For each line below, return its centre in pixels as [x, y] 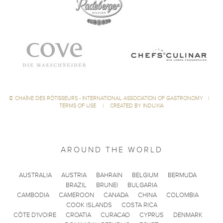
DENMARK [188, 215]
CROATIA [78, 215]
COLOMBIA [182, 195]
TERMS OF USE [78, 106]
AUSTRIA [74, 175]
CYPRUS [151, 215]
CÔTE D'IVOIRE [35, 215]
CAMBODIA [33, 195]
